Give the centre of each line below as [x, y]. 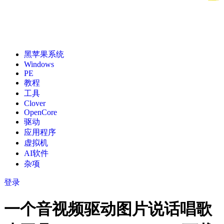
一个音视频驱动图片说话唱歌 [108, 209]
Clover [35, 103]
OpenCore [40, 112]
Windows [39, 64]
